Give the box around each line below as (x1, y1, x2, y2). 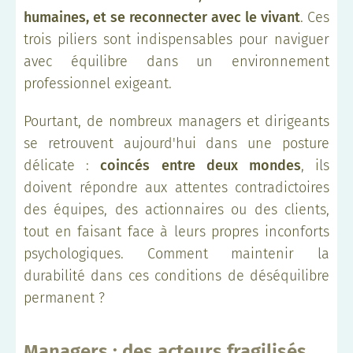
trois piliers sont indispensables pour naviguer (24, 30, 329, 48)
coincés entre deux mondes (100, 156, 301, 174)
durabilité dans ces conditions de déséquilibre (24, 266, 329, 284)
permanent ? (24, 288, 105, 307)
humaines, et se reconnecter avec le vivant (24, 8, 300, 26)
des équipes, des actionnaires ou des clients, (24, 200, 329, 218)
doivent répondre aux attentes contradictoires (24, 178, 329, 196)
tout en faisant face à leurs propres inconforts (24, 222, 329, 240)
